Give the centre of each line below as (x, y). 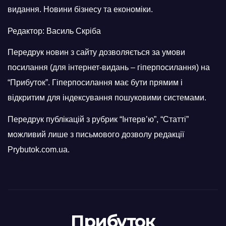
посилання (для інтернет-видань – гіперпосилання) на (109, 68)
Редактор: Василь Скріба (54, 31)
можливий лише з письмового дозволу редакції (96, 135)
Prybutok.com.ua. (39, 150)
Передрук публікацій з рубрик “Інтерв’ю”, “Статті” (98, 120)
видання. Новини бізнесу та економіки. (80, 9)
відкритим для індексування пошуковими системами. (107, 98)
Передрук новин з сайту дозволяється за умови (96, 52)
